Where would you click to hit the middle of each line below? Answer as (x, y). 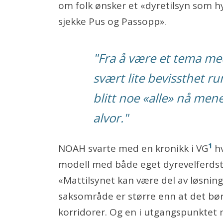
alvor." (111, 118)
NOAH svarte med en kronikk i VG (133, 149)
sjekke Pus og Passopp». (112, 21)
